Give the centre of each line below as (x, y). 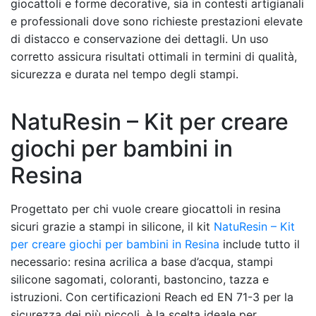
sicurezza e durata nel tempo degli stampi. (124, 74)
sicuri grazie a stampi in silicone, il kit (112, 226)
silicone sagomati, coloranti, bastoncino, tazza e (140, 279)
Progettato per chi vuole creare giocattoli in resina (146, 208)
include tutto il (260, 244)
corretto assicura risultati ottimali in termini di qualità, (154, 56)
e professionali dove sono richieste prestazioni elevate (157, 21)
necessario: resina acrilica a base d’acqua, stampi (142, 261)
